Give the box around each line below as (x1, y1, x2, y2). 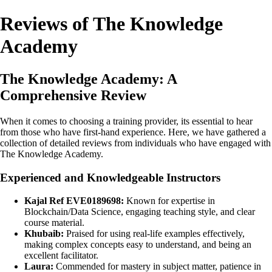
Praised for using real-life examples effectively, (64, 228, 245, 239)
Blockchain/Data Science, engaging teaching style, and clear (24, 206, 255, 217)
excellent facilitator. (24, 250, 98, 261)
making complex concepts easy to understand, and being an (24, 239, 251, 250)
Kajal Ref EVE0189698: (24, 195, 124, 206)
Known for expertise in (124, 195, 215, 206)
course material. (24, 217, 84, 228)
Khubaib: (24, 228, 64, 239)
